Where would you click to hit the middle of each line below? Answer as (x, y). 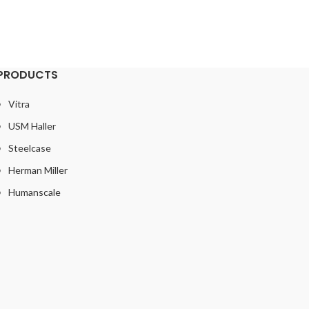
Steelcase (29, 148)
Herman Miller (38, 170)
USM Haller (32, 126)
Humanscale (34, 192)
